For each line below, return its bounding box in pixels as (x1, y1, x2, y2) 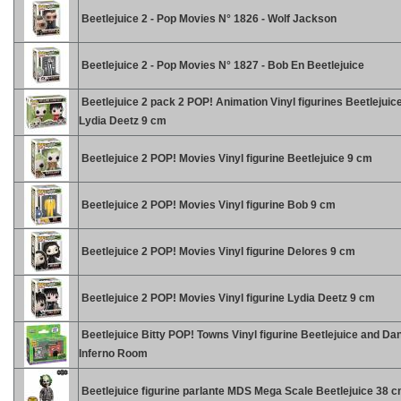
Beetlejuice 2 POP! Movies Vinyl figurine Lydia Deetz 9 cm (79, 292, 375, 304)
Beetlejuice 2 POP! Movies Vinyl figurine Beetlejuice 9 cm (79, 152, 372, 165)
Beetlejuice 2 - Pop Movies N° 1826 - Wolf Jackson (79, 13, 337, 25)
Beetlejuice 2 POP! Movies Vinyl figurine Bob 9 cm (79, 199, 336, 211)
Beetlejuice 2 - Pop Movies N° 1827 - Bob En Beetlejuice (79, 59, 364, 72)
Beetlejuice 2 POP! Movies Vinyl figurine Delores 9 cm (79, 245, 355, 258)
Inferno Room (79, 347, 148, 360)
